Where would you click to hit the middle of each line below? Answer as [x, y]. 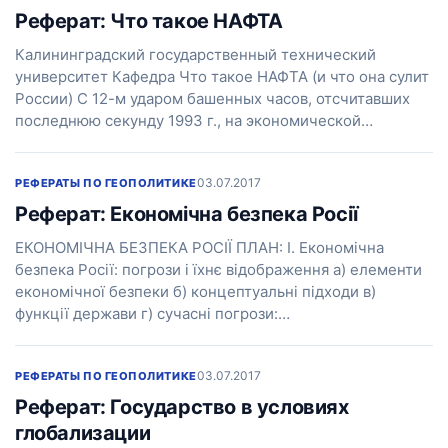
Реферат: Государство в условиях [182, 407]
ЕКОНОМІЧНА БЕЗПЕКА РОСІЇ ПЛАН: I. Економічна [199, 247]
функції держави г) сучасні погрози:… [152, 313]
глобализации [83, 433]
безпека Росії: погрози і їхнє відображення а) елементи [218, 269]
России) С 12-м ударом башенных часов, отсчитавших [212, 98]
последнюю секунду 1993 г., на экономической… [194, 120]
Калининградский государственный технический [195, 54]
